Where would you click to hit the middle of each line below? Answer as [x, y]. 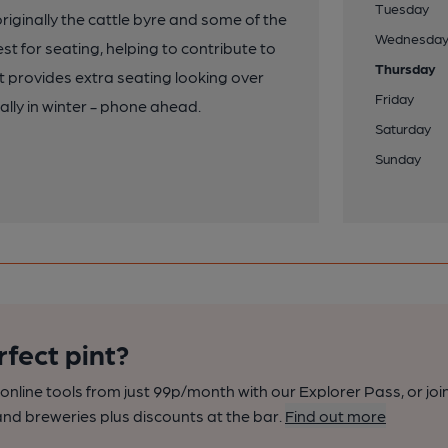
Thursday [406, 68]
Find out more [335, 415]
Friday [395, 98]
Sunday [398, 158]
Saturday [403, 128]
